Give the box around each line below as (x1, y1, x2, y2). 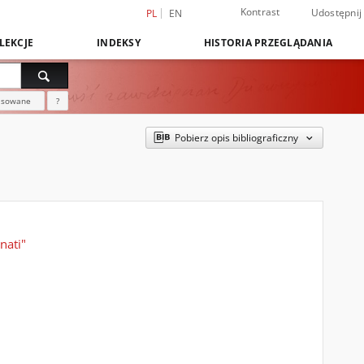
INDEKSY (97, 36, 141, 50)
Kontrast (240, 5, 280, 19)
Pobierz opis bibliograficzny (175, 131, 299, 145)
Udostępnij (310, 6, 362, 19)
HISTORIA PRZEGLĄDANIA (203, 36, 332, 50)
